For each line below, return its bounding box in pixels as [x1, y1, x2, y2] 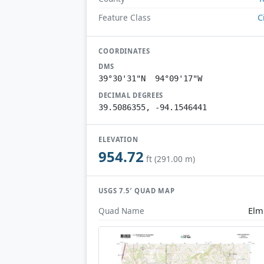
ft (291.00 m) [146, 153, 195, 165]
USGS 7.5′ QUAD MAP [98, 186, 176, 196]
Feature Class [98, 11, 151, 23]
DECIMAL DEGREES [98, 90, 164, 100]
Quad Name [98, 204, 144, 216]
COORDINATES [98, 46, 150, 55]
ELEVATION [98, 134, 139, 144]
